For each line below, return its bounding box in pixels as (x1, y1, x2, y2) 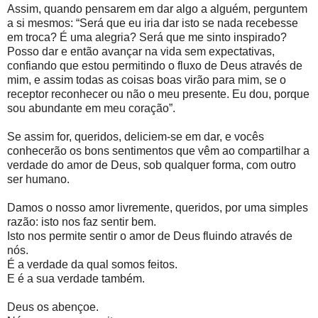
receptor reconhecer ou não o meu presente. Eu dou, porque (7, 88, 309, 101)
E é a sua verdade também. (7, 273, 145, 285)
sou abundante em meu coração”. (7, 102, 175, 115)
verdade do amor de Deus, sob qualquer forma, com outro (7, 159, 296, 172)
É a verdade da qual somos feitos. (7, 258, 177, 271)
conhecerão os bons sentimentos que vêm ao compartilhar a (7, 145, 309, 158)
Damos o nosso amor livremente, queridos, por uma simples (7, 202, 308, 214)
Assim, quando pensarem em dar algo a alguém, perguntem (7, 3, 307, 16)
